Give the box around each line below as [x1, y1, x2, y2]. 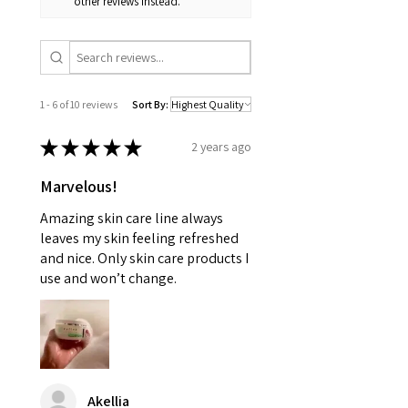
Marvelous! [40, 175, 117, 197]
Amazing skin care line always [40, 208, 223, 228]
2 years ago [191, 138, 251, 156]
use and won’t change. [40, 268, 177, 288]
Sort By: [132, 97, 168, 111]
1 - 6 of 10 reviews [40, 97, 117, 111]
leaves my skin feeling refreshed [40, 228, 239, 248]
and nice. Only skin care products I [40, 248, 249, 268]
